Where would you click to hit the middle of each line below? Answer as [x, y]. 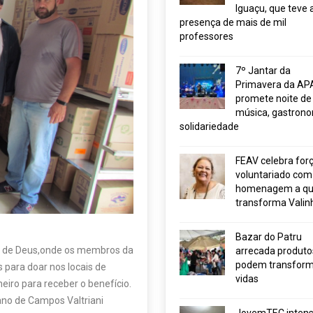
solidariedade [209, 126]
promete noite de [273, 99]
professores [206, 36]
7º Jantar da [263, 71]
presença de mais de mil [233, 22]
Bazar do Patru [268, 237]
